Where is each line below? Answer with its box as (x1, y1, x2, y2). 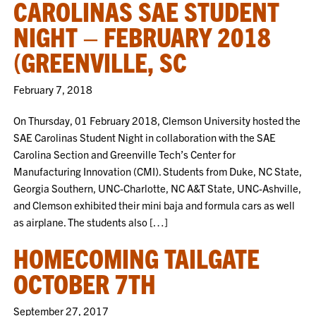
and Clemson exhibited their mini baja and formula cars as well (13, 198, 296, 212)
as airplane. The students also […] (13, 215, 169, 229)
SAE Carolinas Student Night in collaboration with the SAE (13, 130, 276, 144)
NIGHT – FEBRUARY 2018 (13, 20, 272, 52)
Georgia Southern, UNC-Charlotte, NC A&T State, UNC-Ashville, (13, 181, 302, 195)
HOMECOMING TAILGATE (13, 241, 260, 274)
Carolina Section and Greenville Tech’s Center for (13, 147, 236, 161)
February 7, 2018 (13, 83, 93, 96)
